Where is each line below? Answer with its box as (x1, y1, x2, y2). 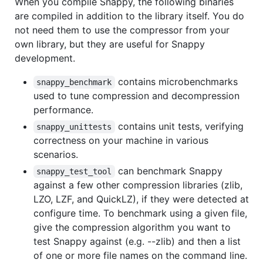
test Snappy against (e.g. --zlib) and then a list (33, 235, 241, 247)
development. (15, 52, 75, 64)
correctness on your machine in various (33, 134, 208, 146)
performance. (33, 103, 93, 116)
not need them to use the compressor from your (15, 23, 230, 36)
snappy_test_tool (36, 166, 112, 176)
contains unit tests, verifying (114, 120, 247, 132)
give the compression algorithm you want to (33, 221, 231, 233)
